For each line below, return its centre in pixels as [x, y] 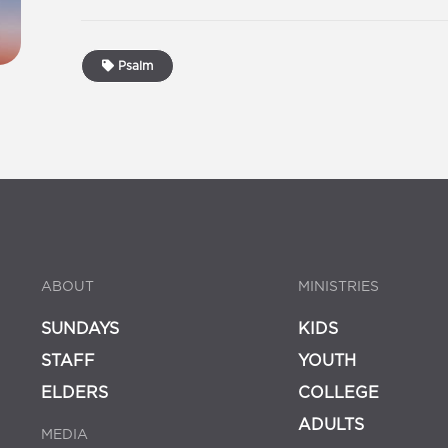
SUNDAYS [79, 328]
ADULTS [331, 424]
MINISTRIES [339, 286]
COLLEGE [339, 392]
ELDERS [74, 392]
